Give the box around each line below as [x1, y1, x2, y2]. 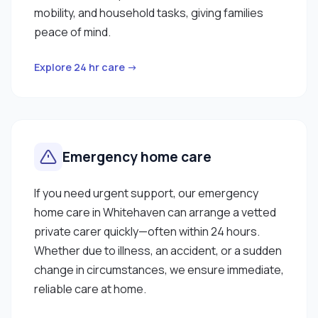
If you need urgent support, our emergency [34, 185, 258, 201]
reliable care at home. [34, 280, 146, 297]
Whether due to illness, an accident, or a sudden [34, 242, 282, 258]
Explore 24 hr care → [34, 60, 138, 74]
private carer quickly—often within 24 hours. [34, 223, 260, 239]
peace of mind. [34, 23, 111, 40]
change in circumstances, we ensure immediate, [34, 261, 284, 278]
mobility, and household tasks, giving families [34, 4, 263, 21]
